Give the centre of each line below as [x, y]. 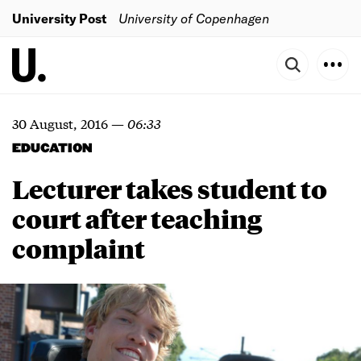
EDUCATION [52, 149]
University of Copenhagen [194, 18]
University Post [59, 18]
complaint [79, 248]
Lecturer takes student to [170, 189]
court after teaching [137, 218]
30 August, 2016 [60, 123]
